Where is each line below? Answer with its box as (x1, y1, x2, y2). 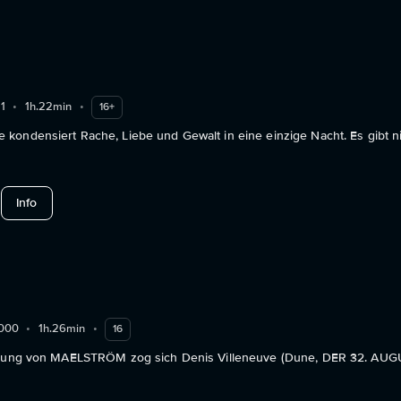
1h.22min (24, 99, 73, 115)
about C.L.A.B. (36, 193, 115, 209)
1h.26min (38, 321, 86, 337)
